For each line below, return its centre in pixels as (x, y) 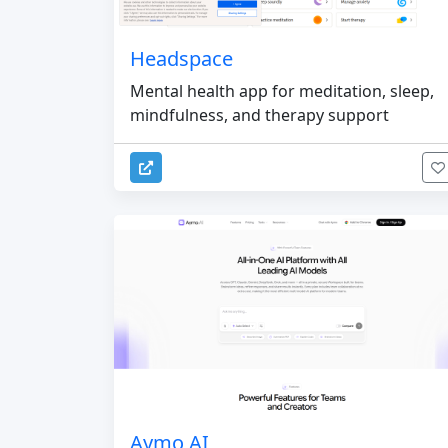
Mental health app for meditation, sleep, (282, 90)
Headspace (181, 58)
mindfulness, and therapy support (259, 114)
